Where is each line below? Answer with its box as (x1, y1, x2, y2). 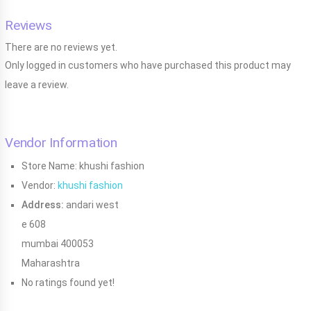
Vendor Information (5, 134, 117, 151)
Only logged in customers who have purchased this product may (5, 59, 291, 71)
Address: (22, 199, 64, 210)
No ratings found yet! (22, 276, 115, 288)
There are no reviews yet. (5, 41, 117, 53)
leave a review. (5, 78, 69, 90)
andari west (66, 199, 119, 210)
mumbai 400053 (22, 237, 94, 249)
